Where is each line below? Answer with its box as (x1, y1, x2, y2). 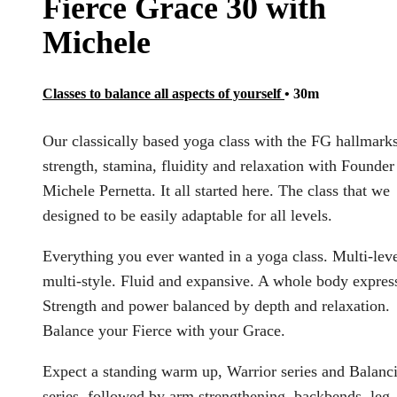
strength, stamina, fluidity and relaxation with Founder (43, 157, 394, 175)
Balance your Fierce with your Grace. (43, 322, 285, 340)
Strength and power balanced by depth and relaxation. (43, 297, 390, 315)
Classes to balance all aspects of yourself (43, 86, 284, 102)
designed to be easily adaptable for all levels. (43, 206, 332, 225)
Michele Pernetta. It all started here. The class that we (43, 182, 390, 200)
